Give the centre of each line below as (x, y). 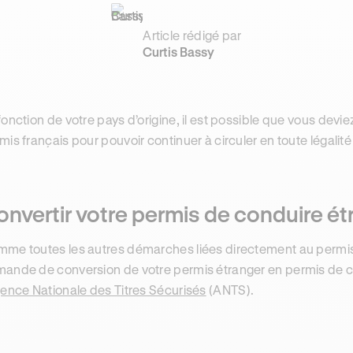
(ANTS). (230, 290)
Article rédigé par (192, 35)
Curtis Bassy (179, 52)
